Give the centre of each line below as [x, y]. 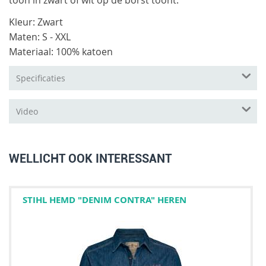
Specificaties [41, 78]
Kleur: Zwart [36, 22]
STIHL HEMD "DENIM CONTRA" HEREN [104, 199]
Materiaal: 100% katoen [61, 51]
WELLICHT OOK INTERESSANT [90, 158]
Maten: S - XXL [40, 37]
